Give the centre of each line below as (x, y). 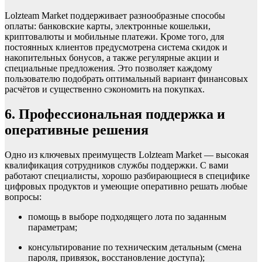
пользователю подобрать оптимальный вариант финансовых (126, 79)
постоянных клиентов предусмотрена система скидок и (116, 47)
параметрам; (53, 227)
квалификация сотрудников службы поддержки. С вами (117, 166)
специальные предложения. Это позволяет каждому (108, 68)
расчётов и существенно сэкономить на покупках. (105, 89)
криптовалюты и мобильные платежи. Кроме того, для (114, 37)
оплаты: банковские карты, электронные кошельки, (108, 26)
